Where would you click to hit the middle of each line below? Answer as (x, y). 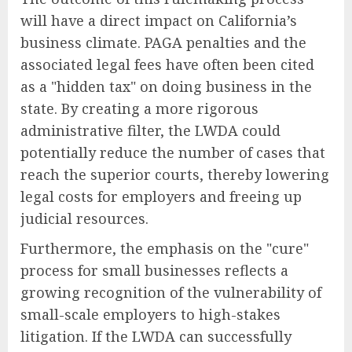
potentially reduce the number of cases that (173, 152)
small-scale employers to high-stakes (150, 314)
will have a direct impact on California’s (159, 20)
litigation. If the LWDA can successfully (156, 336)
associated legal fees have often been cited (167, 64)
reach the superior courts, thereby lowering (175, 174)
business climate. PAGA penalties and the (163, 42)
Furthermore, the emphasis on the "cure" (165, 248)
